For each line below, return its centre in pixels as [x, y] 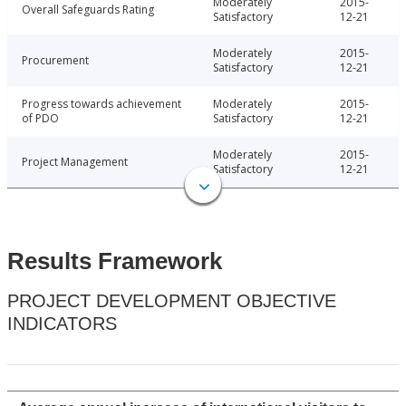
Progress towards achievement [101, 104]
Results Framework [115, 261]
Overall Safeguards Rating [88, 10]
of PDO [40, 119]
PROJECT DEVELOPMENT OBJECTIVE [172, 301]
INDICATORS [62, 324]
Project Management [75, 162]
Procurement [55, 61]
